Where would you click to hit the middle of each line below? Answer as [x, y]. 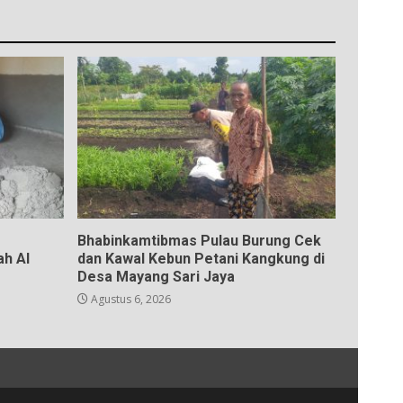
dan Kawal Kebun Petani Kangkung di [201, 258]
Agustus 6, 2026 [129, 299]
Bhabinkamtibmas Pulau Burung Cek [199, 240]
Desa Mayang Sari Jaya [156, 276]
